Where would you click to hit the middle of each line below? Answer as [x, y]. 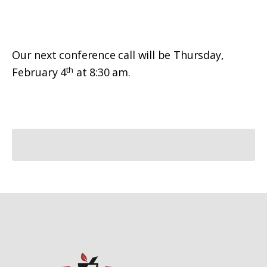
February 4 [39, 72]
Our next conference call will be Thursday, [118, 55]
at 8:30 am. [103, 72]
